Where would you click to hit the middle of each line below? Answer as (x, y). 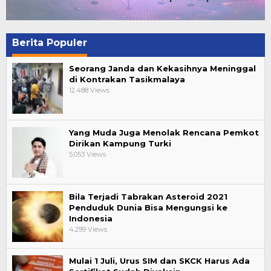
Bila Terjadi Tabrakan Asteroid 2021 (148, 197)
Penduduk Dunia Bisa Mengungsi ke (148, 208)
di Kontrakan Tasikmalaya (127, 80)
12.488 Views (89, 90)
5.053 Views (87, 155)
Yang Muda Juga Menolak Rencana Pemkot (164, 133)
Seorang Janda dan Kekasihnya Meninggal (162, 69)
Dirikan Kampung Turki (120, 144)
